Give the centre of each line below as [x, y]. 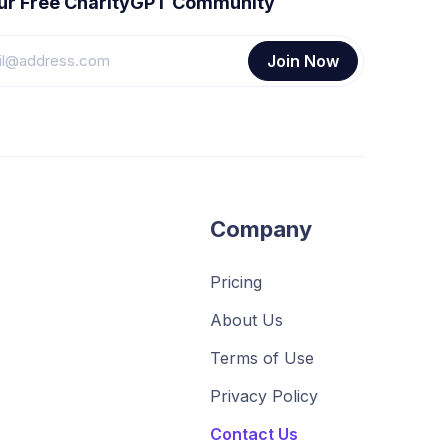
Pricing [236, 282]
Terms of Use [262, 358]
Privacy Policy [264, 396]
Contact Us [254, 434]
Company [261, 229]
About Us [246, 320]
